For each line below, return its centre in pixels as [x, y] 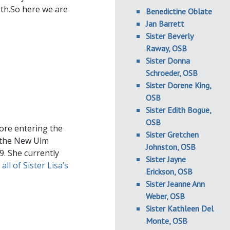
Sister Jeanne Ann [175, 184]
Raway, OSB [166, 48]
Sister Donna [168, 61]
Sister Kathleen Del [180, 208]
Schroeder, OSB [172, 73]
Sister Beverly [169, 36]
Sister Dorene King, [178, 85]
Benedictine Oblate [179, 11]
